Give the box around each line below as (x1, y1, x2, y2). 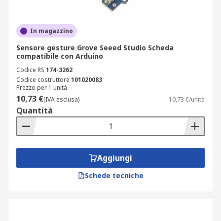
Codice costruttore (16, 75, 70, 84)
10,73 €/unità (169, 95, 205, 104)
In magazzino (30, 27, 73, 35)
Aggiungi (97, 152, 132, 163)
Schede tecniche (84, 171, 144, 180)
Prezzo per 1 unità (16, 83, 67, 92)
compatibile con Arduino (16, 51, 103, 61)
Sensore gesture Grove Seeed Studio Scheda (16, 43, 174, 52)
